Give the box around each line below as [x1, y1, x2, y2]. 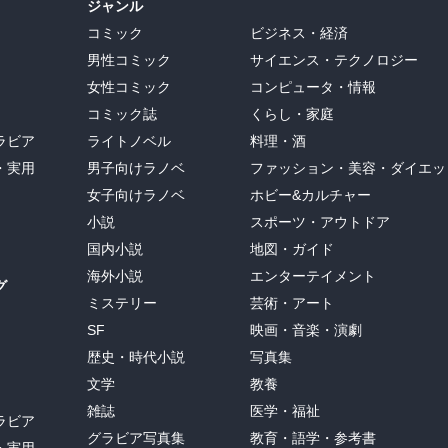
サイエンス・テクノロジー [250, 51, 418, 68]
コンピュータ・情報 [250, 78, 376, 95]
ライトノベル [87, 132, 171, 149]
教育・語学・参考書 [250, 429, 376, 446]
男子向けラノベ [87, 159, 185, 176]
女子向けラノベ [87, 186, 185, 203]
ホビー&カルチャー [250, 186, 371, 203]
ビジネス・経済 [250, 24, 348, 41]
